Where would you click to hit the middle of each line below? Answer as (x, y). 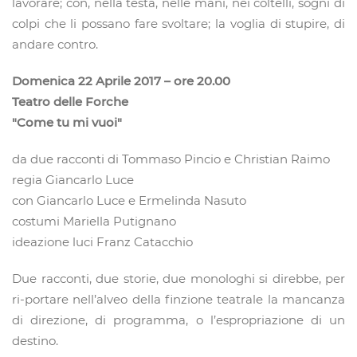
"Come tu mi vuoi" (67, 123)
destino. (35, 341)
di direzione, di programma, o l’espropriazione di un (178, 320)
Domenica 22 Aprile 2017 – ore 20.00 (121, 81)
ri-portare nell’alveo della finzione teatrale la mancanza (178, 300)
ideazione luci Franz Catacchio (102, 242)
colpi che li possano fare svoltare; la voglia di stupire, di (178, 24)
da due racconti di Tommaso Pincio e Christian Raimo (171, 159)
